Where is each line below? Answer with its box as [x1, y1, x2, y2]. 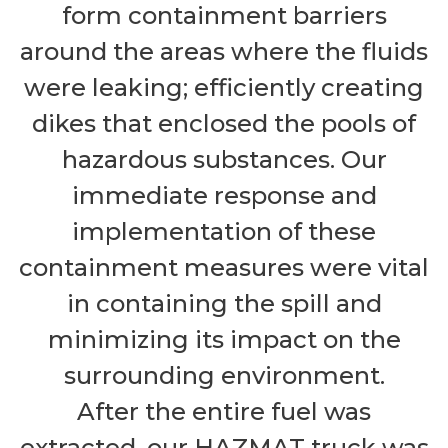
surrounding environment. [63, 361, 385, 391]
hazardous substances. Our [61, 145, 387, 175]
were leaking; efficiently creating [24, 73, 424, 103]
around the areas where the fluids [20, 37, 428, 67]
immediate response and [71, 181, 377, 211]
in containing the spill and [66, 289, 382, 319]
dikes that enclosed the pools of [32, 109, 416, 139]
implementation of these [72, 217, 376, 247]
